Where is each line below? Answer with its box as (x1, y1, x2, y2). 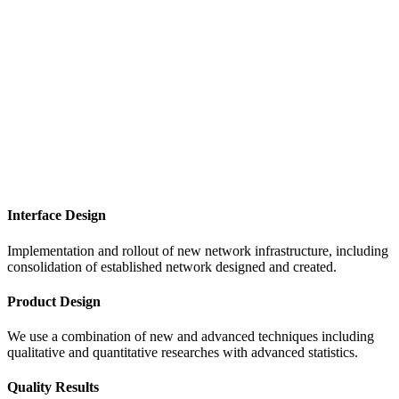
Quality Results (7, 379, 99, 395)
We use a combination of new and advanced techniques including (7, 329, 374, 345)
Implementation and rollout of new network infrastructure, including (7, 242, 388, 258)
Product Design (7, 293, 101, 309)
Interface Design (7, 208, 106, 224)
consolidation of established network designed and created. (7, 258, 337, 274)
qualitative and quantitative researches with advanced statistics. (7, 345, 358, 361)
